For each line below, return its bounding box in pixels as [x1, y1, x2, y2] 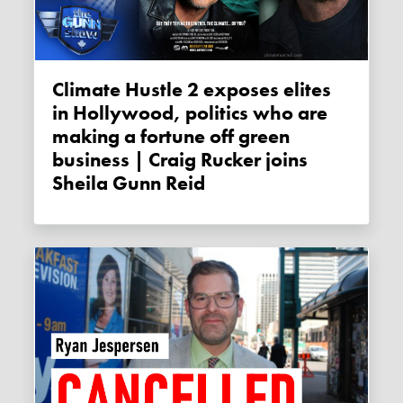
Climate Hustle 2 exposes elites [52, 77, 65, 103]
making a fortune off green [52, 124, 291, 150]
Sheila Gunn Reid [52, 171, 206, 197]
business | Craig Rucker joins [52, 148, 309, 174]
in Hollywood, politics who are [52, 101, 328, 127]
